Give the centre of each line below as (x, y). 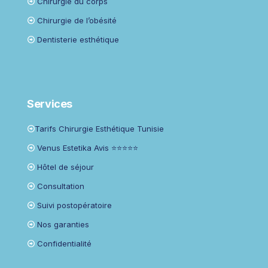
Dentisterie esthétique (78, 39)
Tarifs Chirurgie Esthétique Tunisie (99, 128)
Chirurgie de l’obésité (77, 20)
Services (50, 103)
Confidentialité (64, 243)
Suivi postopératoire (74, 205)
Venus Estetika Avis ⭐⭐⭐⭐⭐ (88, 147)
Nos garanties (63, 224)
